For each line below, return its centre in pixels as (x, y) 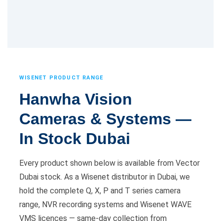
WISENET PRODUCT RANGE (61, 77)
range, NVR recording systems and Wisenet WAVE (105, 204)
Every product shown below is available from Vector (110, 163)
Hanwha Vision (76, 99)
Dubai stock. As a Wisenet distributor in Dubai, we (105, 177)
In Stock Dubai (75, 138)
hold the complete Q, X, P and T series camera (100, 190)
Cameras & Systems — (105, 119)
